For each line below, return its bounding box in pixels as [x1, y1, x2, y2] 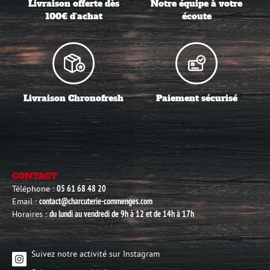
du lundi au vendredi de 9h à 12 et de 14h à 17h [49, 208, 194, 219]
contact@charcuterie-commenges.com [39, 195, 152, 207]
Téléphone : [12, 183, 57, 194]
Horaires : [12, 208, 49, 219]
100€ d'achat [45, 10, 102, 23]
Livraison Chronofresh [24, 92, 124, 104]
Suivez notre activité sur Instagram [31, 248, 160, 259]
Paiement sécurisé [155, 92, 237, 104]
